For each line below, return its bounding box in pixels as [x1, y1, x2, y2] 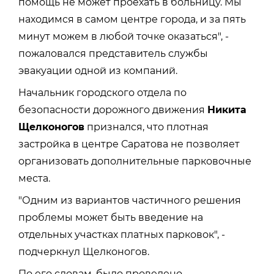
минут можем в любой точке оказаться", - [18, 30, 229, 42]
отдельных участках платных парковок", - [18, 228, 225, 240]
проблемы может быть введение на [18, 211, 203, 223]
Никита [207, 103, 246, 116]
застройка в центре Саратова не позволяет [18, 138, 240, 150]
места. [18, 172, 50, 184]
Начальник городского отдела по [18, 86, 187, 98]
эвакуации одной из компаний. [18, 64, 177, 76]
